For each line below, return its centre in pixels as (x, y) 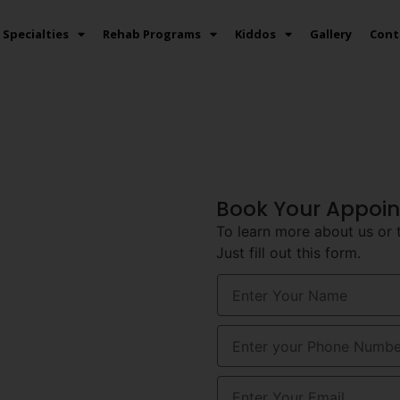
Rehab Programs (151, 34)
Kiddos (255, 34)
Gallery (330, 34)
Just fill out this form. (289, 252)
